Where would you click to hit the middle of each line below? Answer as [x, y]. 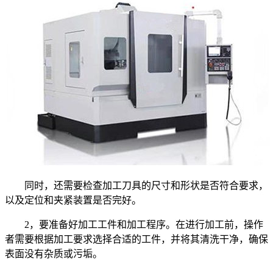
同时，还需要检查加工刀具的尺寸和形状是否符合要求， [136, 185]
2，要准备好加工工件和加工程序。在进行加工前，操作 [134, 224]
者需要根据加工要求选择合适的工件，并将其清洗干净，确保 [136, 239]
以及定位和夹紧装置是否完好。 [73, 200]
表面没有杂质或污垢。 [54, 253]
